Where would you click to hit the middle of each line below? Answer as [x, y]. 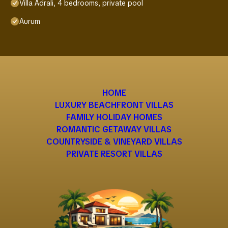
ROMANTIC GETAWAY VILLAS [114, 130]
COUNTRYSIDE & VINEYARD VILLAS [114, 142]
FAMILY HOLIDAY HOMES [114, 118]
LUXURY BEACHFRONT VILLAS [114, 105]
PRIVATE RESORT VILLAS [114, 154]
